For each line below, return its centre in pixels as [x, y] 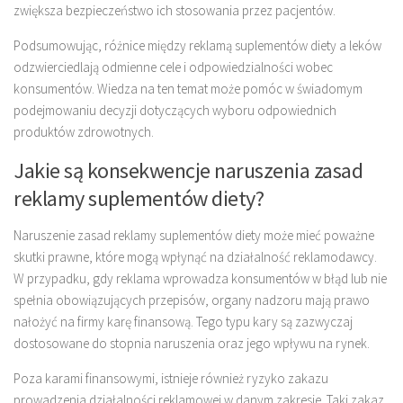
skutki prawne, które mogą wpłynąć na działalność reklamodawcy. [195, 257]
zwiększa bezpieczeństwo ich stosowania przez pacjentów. [175, 11]
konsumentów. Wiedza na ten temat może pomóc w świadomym [188, 89]
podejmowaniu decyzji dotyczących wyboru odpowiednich [175, 111]
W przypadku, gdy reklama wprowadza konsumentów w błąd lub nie [200, 279]
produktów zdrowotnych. [84, 132]
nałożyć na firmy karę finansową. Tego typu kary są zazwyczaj [183, 322]
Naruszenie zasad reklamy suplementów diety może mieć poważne [194, 236]
